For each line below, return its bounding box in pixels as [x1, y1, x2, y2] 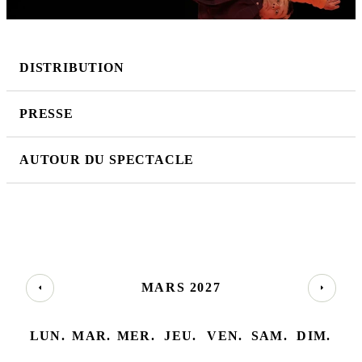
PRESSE [19, 106, 74, 120]
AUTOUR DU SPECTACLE [19, 152, 195, 166]
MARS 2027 [141, 280, 221, 295]
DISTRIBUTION [19, 60, 124, 74]
